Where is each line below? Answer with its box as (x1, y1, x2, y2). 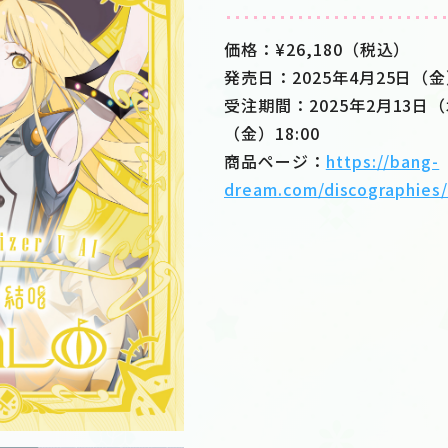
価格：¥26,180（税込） (224, 36, 411, 61)
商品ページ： (224, 148, 326, 173)
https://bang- (325, 148, 440, 173)
